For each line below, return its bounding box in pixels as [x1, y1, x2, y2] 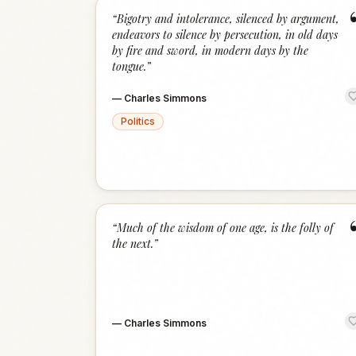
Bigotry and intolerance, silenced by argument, [117, 11, 339, 26]
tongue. [112, 59, 146, 74]
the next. [112, 236, 153, 251]
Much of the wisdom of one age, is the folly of [117, 220, 334, 235]
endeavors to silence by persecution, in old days [112, 27, 338, 42]
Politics [121, 115, 155, 127]
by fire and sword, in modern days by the [112, 43, 308, 58]
